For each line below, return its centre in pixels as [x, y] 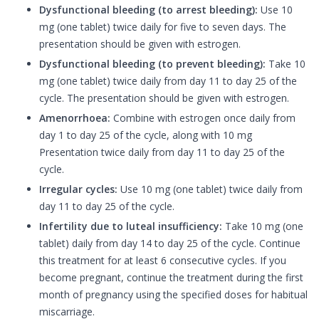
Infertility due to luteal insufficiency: [131, 226]
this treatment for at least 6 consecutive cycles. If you [163, 261]
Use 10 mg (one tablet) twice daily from [210, 189]
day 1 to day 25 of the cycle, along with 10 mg [146, 135]
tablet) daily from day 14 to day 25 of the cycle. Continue [170, 244]
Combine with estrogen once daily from [203, 118]
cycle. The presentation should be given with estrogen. [164, 98]
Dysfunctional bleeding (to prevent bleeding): [152, 64]
